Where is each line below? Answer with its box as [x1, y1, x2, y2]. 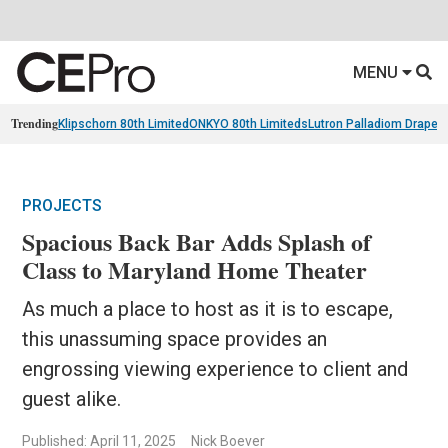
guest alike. [22, 387, 122, 412]
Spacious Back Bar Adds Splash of [22, 224, 372, 260]
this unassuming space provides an [22, 327, 328, 352]
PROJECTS [22, 196, 103, 216]
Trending [11, 115, 59, 133]
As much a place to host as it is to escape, [22, 297, 394, 322]
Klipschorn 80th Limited [58, 117, 190, 132]
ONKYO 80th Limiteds [189, 117, 309, 132]
